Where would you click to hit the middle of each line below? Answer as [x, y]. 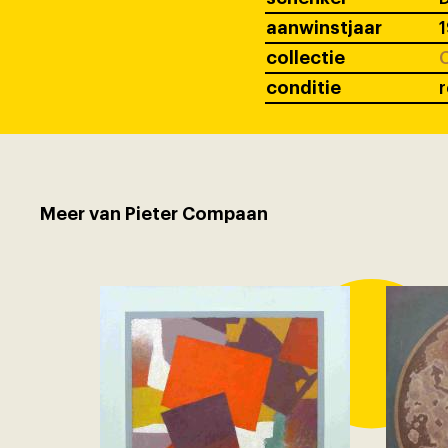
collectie [305, 57]
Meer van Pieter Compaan [154, 214]
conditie [303, 87]
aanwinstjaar [323, 27]
